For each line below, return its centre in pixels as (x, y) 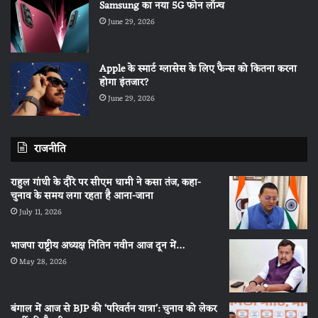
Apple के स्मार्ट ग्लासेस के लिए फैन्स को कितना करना (198, 69)
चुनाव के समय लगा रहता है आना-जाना (82, 196)
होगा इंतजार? (124, 82)
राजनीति (50, 149)
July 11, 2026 (40, 212)
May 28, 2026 (43, 262)
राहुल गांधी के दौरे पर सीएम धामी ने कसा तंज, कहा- (106, 182)
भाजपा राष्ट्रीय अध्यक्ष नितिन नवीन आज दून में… (97, 246)
